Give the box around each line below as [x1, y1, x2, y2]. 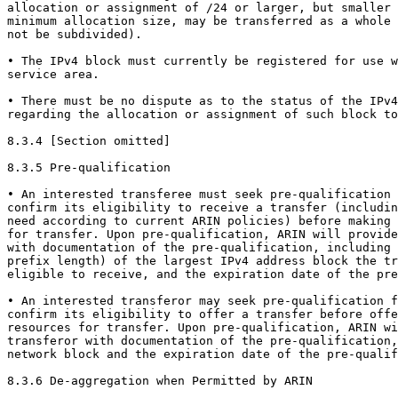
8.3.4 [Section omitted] [7, 134, 171, 148]
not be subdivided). [7, 28, 142, 42]
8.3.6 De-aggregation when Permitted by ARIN [7, 374, 313, 388]
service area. [7, 68, 99, 82]
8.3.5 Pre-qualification [7, 161, 171, 175]
